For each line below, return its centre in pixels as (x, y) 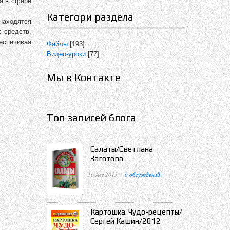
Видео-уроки (66, 54)
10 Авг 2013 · (105, 174)
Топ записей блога (91, 117)
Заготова (107, 158)
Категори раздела (90, 17)
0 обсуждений (142, 174)
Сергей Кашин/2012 (126, 221)
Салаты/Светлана (122, 149)
